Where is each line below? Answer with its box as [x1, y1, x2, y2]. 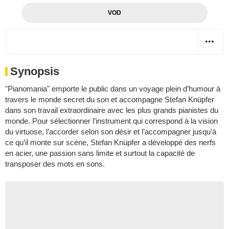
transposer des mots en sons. [5, 159, 105, 168]
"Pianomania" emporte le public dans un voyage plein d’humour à [5, 84, 220, 93]
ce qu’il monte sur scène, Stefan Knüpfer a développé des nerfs [5, 138, 216, 147]
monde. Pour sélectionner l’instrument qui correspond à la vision [5, 116, 218, 125]
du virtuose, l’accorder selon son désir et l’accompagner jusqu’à [5, 127, 216, 136]
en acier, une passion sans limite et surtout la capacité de [5, 148, 195, 157]
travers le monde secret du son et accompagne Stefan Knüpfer [5, 95, 214, 104]
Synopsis [10, 64, 59, 78]
